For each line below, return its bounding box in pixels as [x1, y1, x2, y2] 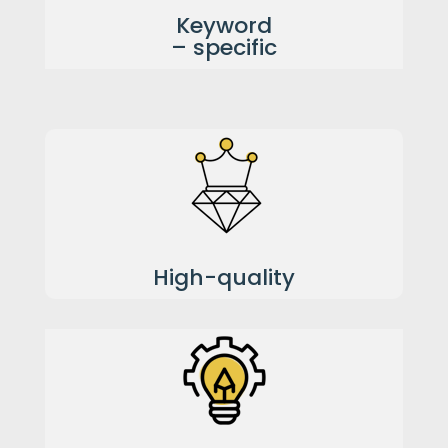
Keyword [175, 10, 272, 41]
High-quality [152, 262, 295, 293]
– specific [170, 32, 277, 63]
